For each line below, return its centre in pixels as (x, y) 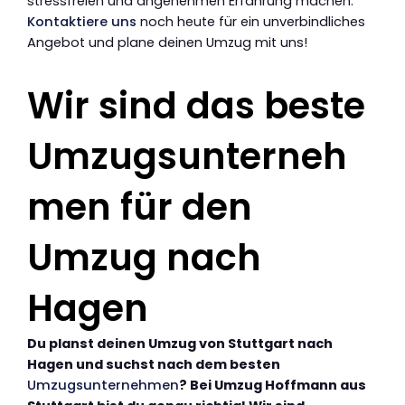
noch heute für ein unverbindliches (251, 21)
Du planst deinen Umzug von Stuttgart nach (180, 343)
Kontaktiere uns (82, 21)
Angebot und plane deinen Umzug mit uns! (167, 42)
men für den (140, 207)
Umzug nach (144, 257)
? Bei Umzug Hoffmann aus (273, 385)
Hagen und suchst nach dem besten (154, 364)
